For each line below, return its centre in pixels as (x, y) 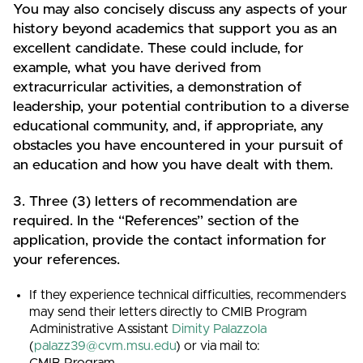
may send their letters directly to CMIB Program (169, 312)
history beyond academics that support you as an (175, 29)
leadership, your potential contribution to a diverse (181, 107)
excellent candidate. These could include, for (158, 48)
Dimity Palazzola (220, 329)
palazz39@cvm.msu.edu (105, 346)
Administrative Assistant (101, 329)
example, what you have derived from (137, 68)
